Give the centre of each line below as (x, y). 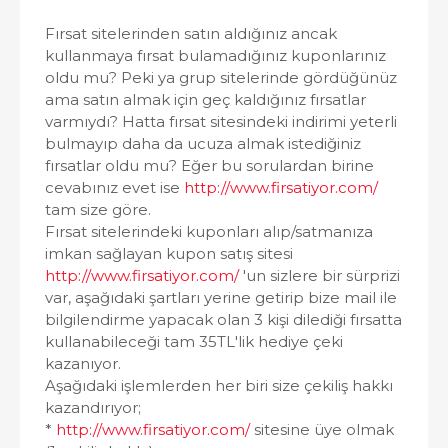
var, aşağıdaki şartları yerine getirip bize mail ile (221, 297)
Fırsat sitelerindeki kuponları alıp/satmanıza (209, 231)
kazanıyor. (83, 363)
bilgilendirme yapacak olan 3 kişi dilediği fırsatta (223, 319)
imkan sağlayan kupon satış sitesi (169, 253)
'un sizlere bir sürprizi (319, 275)
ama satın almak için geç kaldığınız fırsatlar (205, 99)
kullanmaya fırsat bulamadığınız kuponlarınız (215, 55)
